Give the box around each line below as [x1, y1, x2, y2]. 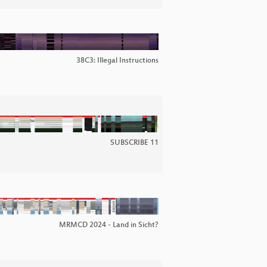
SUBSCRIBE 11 [110, 139, 159, 148]
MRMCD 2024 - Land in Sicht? [59, 221, 159, 230]
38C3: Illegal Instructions [76, 57, 159, 66]
